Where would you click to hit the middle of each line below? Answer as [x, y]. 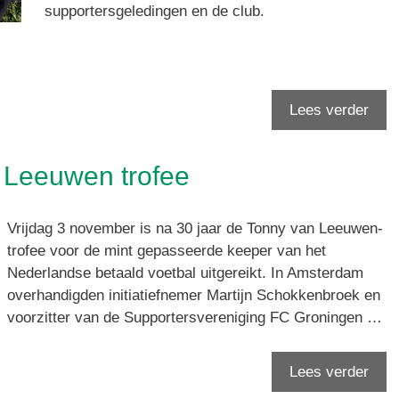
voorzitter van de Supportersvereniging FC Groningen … [195, 318]
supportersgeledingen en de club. [154, 12]
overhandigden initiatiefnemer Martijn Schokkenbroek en [194, 296]
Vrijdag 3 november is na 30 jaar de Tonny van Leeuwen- [195, 229]
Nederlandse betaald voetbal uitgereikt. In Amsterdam [185, 273]
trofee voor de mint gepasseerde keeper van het [167, 251]
